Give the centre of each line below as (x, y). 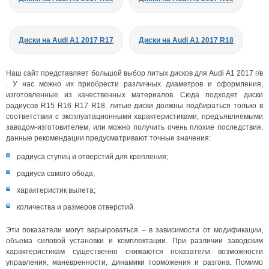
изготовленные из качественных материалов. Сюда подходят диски (134, 95)
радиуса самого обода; (56, 173)
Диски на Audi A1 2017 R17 (66, 40)
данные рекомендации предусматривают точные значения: (108, 138)
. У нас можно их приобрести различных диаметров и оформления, (134, 84)
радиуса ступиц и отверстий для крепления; (92, 156)
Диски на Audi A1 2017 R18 (186, 40)
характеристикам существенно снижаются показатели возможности (134, 251)
